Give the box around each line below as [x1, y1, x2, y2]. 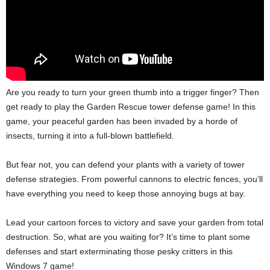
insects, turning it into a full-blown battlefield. [6, 131, 174, 140]
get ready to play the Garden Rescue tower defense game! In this [6, 102, 256, 111]
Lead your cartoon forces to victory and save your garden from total [6, 218, 263, 227]
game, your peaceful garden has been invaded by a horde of [6, 116, 237, 126]
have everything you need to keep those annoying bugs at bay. [6, 189, 245, 198]
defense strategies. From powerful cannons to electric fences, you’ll [6, 174, 263, 184]
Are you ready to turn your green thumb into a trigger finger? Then [6, 87, 259, 97]
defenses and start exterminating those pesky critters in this [6, 246, 233, 256]
